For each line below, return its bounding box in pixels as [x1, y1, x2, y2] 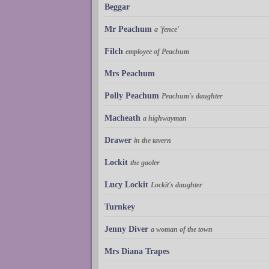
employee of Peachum [125, 47, 189, 56]
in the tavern [134, 136, 171, 145]
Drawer [104, 136, 131, 145]
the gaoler [130, 159, 160, 168]
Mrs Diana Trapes [104, 247, 169, 256]
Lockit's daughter [151, 181, 202, 190]
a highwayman [143, 114, 187, 123]
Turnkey [104, 202, 135, 212]
